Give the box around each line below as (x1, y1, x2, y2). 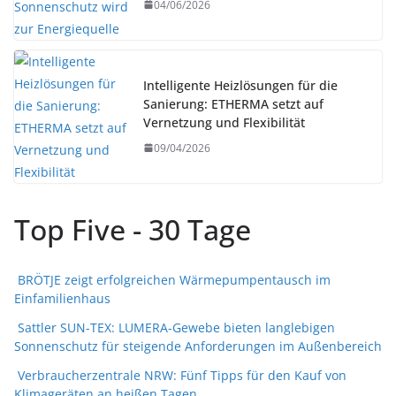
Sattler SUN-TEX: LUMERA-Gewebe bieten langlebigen (18, 318, 335, 336)
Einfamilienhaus (14, 289, 110, 307)
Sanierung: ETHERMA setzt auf (143, 95, 324, 112)
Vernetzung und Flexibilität (143, 113, 305, 131)
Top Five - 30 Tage (14, 209, 251, 248)
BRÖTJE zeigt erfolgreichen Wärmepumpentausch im (18, 270, 331, 288)
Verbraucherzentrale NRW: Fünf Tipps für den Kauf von (18, 366, 346, 384)
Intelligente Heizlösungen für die (143, 76, 338, 94)
